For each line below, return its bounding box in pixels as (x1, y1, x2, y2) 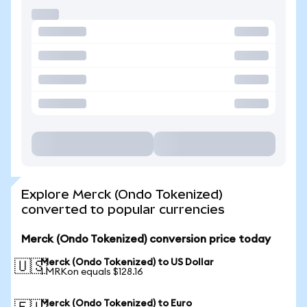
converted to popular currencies (21, 202, 225, 217)
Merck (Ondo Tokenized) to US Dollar (40, 258, 214, 267)
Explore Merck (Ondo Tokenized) (21, 187, 223, 201)
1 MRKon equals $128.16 (40, 267, 143, 277)
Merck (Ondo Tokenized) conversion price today (21, 234, 271, 245)
